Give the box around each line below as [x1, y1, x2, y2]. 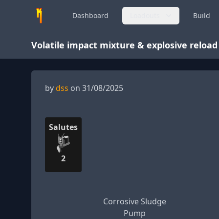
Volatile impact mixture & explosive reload [31, 39, 218, 51]
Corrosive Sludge [103, 196, 166, 207]
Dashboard [72, 11, 109, 20]
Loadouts [130, 11, 160, 20]
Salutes [49, 122, 78, 132]
